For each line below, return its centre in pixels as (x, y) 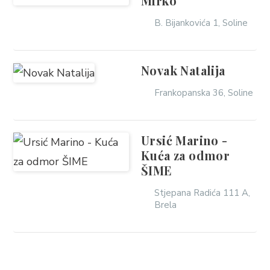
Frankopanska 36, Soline (204, 93)
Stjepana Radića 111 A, (202, 193)
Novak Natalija (183, 70)
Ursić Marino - (184, 140)
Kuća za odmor (186, 155)
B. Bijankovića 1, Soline (201, 23)
